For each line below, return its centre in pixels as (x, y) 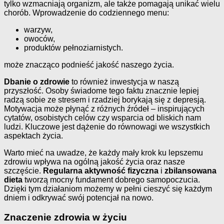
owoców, (39, 39)
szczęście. (23, 171)
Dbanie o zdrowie (37, 82)
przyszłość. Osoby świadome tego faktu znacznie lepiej (101, 91)
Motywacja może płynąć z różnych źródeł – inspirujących (104, 109)
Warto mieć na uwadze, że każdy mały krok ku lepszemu (103, 153)
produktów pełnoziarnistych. (73, 48)
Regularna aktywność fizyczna (101, 171)
